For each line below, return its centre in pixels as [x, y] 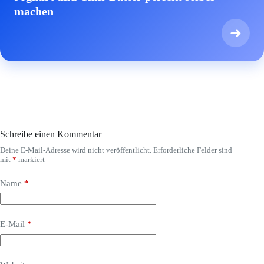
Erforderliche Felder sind [193, 150]
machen [34, 11]
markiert [31, 159]
